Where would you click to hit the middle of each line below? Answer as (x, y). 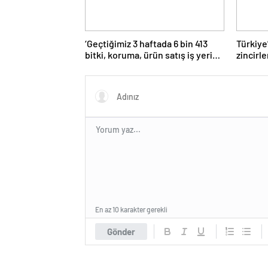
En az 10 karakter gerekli (131, 209)
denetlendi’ (109, 66)
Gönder (121, 231)
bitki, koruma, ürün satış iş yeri (149, 54)
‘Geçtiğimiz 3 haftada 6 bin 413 (146, 43)
